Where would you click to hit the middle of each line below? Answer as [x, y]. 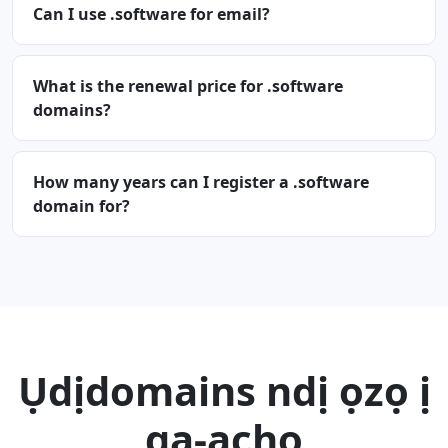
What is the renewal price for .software [188, 86]
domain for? [81, 206]
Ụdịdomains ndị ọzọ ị [224, 390]
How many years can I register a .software [201, 182]
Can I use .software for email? [151, 14]
